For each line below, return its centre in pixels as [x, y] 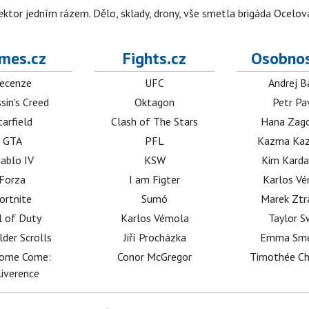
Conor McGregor [155, 257]
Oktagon [155, 102]
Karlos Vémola [154, 218]
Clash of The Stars [155, 121]
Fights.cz [155, 58]
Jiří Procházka [154, 237]
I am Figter [155, 179]
